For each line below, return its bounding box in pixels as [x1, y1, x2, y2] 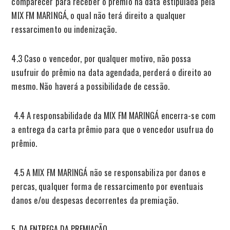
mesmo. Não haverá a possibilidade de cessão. [11, 79, 169, 92]
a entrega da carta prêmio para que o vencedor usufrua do [11, 122, 214, 136]
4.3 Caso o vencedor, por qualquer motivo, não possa [11, 51, 191, 65]
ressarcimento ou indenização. [11, 22, 117, 35]
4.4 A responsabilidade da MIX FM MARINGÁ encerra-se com [11, 108, 216, 122]
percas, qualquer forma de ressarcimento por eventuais [11, 179, 203, 193]
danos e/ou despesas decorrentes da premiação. [11, 193, 178, 206]
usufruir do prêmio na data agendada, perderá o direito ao [11, 65, 212, 79]
